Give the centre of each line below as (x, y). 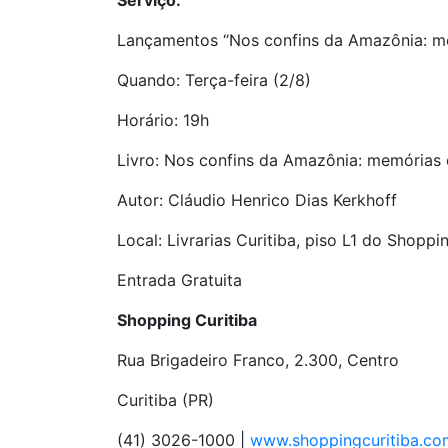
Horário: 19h (163, 120)
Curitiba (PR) (165, 400)
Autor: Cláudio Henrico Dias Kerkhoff (257, 200)
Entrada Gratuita (179, 280)
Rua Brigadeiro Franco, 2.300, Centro (258, 360)
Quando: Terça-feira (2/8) (214, 80)
